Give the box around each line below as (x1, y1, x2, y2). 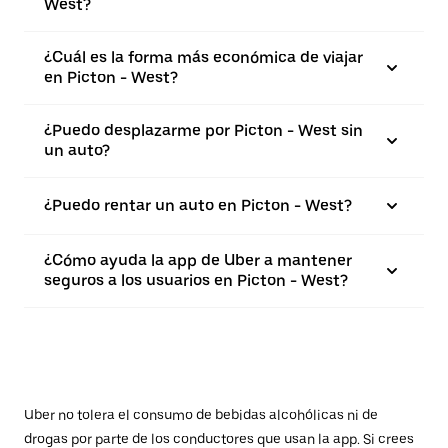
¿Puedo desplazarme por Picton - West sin (44, 121, 363, 141)
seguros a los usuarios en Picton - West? (44, 271, 348, 291)
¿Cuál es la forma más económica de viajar (44, 48, 363, 68)
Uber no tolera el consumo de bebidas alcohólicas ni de (24, 407, 378, 424)
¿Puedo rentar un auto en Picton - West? (44, 196, 352, 216)
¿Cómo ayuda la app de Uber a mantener (44, 251, 352, 271)
